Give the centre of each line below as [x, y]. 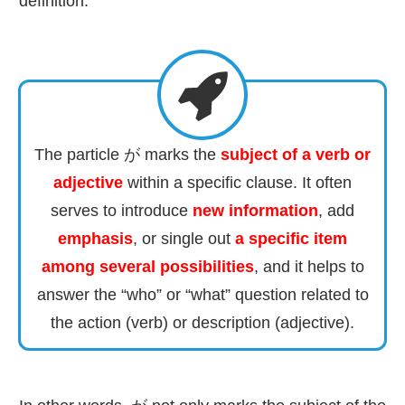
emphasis [95, 238]
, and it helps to [309, 266]
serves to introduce [119, 210]
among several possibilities [147, 266]
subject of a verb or [296, 154]
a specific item [291, 238]
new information [253, 210]
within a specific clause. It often [237, 182]
